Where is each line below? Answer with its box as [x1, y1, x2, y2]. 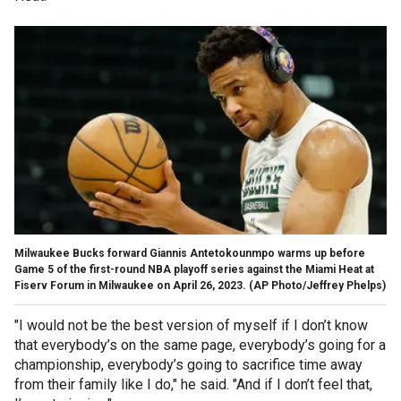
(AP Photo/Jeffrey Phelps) [249, 278, 386, 292]
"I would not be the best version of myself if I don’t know [14, 316, 368, 334]
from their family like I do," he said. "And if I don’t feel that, [14, 375, 372, 393]
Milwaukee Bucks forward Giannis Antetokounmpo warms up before [14, 246, 365, 260]
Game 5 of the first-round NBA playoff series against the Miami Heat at [14, 262, 374, 276]
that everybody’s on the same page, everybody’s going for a [14, 336, 386, 354]
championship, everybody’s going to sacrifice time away [14, 355, 363, 373]
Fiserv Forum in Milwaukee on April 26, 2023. [14, 278, 246, 292]
